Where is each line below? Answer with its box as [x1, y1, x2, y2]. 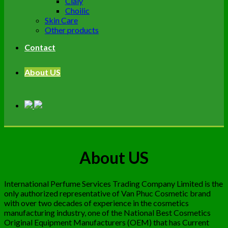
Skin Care [45, 15, 78, 25]
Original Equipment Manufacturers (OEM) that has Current [4, 217, 209, 227]
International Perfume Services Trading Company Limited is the [4, 178, 223, 188]
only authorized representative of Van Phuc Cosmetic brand [4, 188, 211, 198]
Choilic [65, 6, 90, 15]
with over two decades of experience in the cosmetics [4, 197, 189, 208]
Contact [24, 42, 55, 52]
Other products [45, 25, 99, 35]
